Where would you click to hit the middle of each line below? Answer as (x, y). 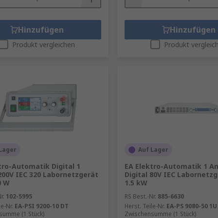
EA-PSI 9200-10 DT (42, 206)
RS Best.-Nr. (140, 196)
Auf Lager (153, 150)
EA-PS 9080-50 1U (191, 206)
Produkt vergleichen (44, 45)
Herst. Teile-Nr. (145, 206)
